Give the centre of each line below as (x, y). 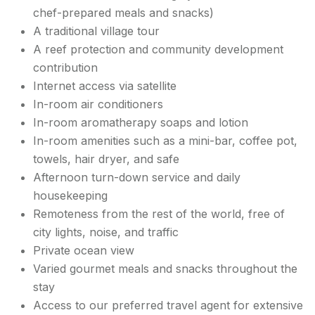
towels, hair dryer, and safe (106, 159)
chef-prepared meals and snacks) (123, 13)
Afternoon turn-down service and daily (137, 177)
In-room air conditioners (98, 104)
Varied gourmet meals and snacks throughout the (165, 269)
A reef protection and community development (158, 49)
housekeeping (70, 195)
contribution (65, 67)
